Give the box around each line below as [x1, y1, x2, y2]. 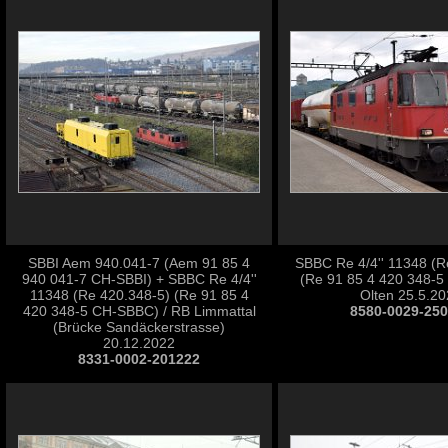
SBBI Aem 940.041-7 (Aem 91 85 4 [28, 255, 250, 271]
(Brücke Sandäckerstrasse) [53, 319, 225, 335]
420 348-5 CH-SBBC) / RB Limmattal [22, 303, 256, 319]
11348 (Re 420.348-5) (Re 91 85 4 [29, 287, 249, 303]
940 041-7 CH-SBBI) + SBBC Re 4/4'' [21, 271, 257, 287]
